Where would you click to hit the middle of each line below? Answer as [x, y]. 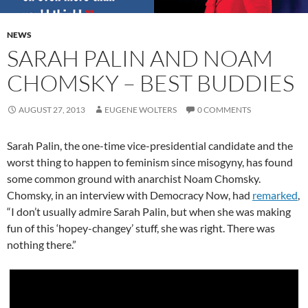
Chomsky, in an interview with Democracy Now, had [130, 195]
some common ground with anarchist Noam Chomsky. [134, 178]
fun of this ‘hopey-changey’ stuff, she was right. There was [141, 228]
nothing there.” [42, 244]
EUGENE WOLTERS [141, 109]
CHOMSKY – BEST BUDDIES [151, 82]
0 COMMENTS [224, 109]
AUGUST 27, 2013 [52, 109]
